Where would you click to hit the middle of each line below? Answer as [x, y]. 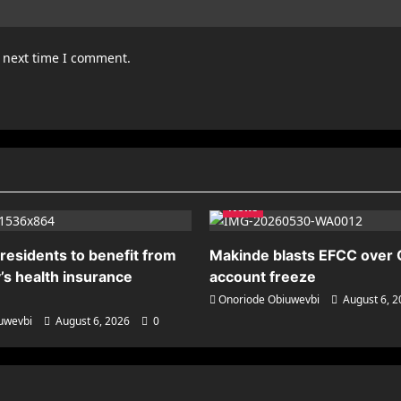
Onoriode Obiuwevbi [269, 300]
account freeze [263, 277]
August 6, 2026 [93, 321]
